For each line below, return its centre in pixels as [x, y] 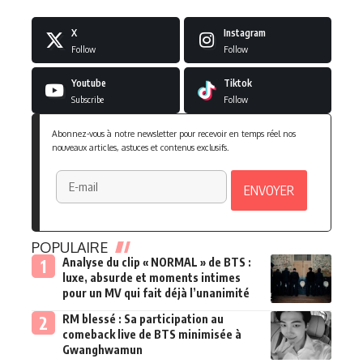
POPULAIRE [70, 247]
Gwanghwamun [102, 349]
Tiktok [237, 83]
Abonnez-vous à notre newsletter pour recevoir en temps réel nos [174, 133]
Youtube [89, 83]
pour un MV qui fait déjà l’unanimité [156, 293]
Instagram [244, 32]
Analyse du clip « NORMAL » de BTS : [156, 262]
